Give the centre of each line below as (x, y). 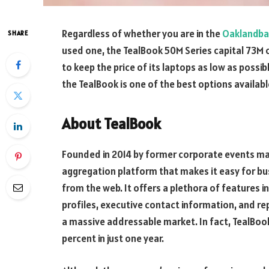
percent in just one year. (113, 239)
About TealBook (111, 123)
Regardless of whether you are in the (142, 34)
